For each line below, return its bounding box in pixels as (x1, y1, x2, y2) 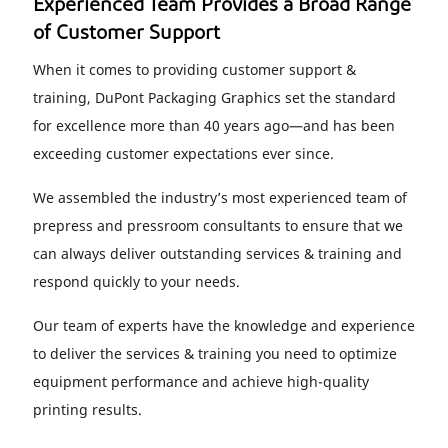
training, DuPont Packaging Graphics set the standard (33, 88, 396, 107)
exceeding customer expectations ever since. (33, 144, 334, 163)
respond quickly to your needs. (33, 272, 240, 291)
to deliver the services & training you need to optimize (33, 344, 397, 363)
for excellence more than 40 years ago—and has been (33, 116, 395, 135)
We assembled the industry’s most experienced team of (33, 188, 407, 207)
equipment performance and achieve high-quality (33, 372, 369, 391)
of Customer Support (33, 24, 220, 44)
